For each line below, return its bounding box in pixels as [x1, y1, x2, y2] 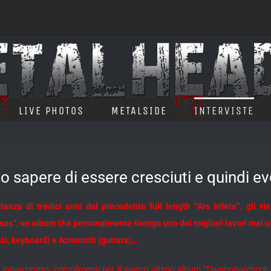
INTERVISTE [194, 103, 254, 117]
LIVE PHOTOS [19, 103, 84, 117]
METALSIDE [111, 103, 167, 117]
